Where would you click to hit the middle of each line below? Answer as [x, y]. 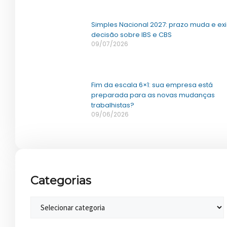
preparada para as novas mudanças [153, 95]
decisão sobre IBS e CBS [131, 34]
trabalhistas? [112, 105]
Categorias [61, 180]
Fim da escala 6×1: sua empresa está [152, 85]
